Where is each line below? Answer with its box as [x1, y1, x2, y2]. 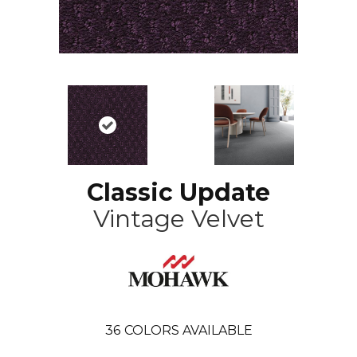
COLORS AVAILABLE [124, 322, 253, 338]
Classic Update [87, 178, 270, 208]
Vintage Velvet [92, 204, 265, 234]
